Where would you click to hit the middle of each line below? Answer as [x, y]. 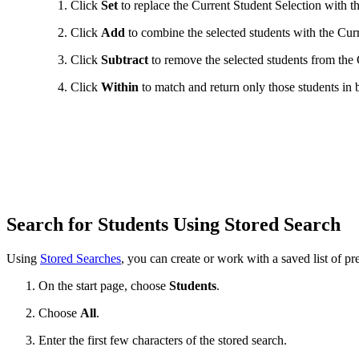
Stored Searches [81, 258]
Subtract [125, 59]
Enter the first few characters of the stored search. [163, 340]
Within [120, 87]
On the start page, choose [104, 285]
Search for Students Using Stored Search [176, 224]
